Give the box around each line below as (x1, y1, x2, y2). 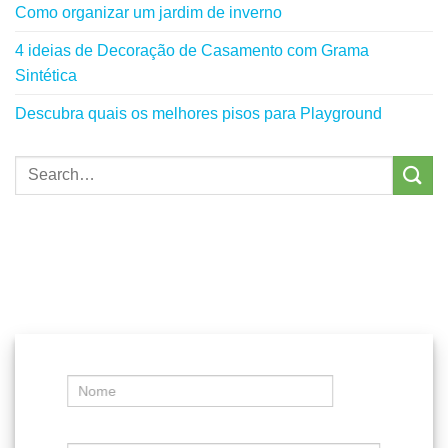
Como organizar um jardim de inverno (15, 3, 282, 21)
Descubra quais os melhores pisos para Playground (15, 104, 382, 122)
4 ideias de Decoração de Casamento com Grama (15, 41, 369, 59)
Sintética (15, 66, 77, 84)
